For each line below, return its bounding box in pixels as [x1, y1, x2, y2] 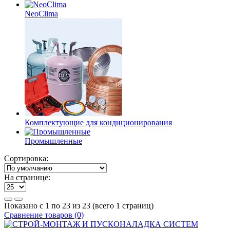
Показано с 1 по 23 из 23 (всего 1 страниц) [4, 201, 154, 210]
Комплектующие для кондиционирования [25, 118, 172, 127]
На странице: [4, 173, 50, 182]
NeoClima [25, 9, 58, 18]
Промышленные [25, 137, 82, 146]
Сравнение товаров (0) [4, 210, 84, 220]
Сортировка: [4, 154, 48, 163]
